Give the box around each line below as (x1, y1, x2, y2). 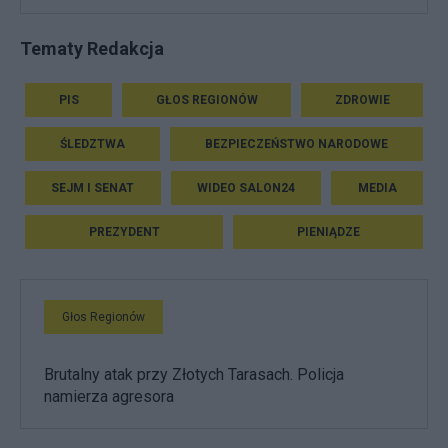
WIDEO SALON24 (197, 180, 295, 195)
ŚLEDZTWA (60, 136, 125, 151)
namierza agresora (44, 386, 174, 406)
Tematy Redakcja (20, 37, 164, 59)
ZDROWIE (334, 92, 390, 107)
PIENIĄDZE (296, 224, 360, 239)
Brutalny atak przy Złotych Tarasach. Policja (44, 364, 344, 384)
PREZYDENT (88, 224, 160, 239)
